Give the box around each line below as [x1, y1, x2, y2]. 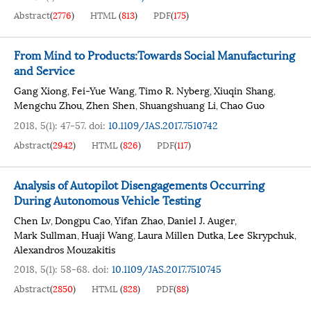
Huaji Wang [81, 227, 133, 242]
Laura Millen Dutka [137, 227, 224, 242]
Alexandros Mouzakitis [14, 242, 115, 256]
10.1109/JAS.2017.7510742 [108, 117, 218, 132]
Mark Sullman [14, 227, 77, 242]
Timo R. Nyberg [139, 83, 210, 97]
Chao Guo [220, 97, 264, 112]
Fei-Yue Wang [72, 83, 135, 97]
